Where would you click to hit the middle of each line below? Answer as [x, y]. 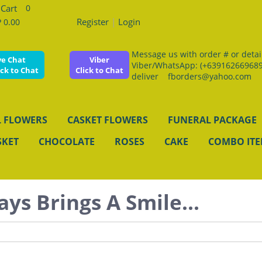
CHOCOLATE [67, 142]
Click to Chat [99, 70]
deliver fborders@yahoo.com [192, 76]
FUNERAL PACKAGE [212, 120]
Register [93, 22]
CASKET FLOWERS [108, 120]
